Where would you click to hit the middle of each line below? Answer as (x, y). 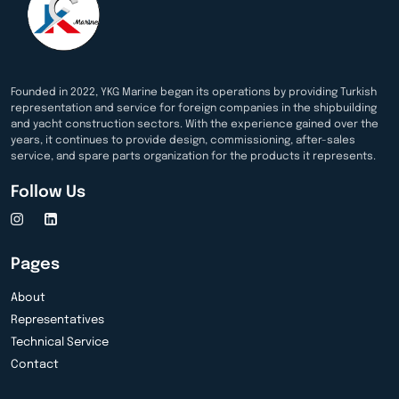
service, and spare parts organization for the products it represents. (193, 156)
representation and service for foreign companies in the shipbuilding (194, 108)
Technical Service (60, 342)
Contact (35, 364)
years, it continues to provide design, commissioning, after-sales (183, 140)
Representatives (57, 320)
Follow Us (48, 192)
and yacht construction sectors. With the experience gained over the (195, 124)
